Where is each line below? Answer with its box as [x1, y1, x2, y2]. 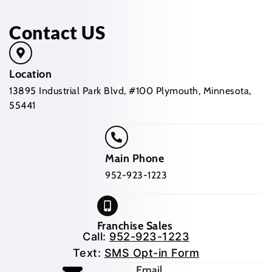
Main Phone [105, 152, 164, 166]
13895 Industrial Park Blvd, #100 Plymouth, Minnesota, [9, 85, 251, 97]
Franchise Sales [97, 219, 175, 233]
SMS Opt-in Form [104, 246, 200, 260]
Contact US [9, 21, 105, 44]
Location [9, 67, 52, 81]
